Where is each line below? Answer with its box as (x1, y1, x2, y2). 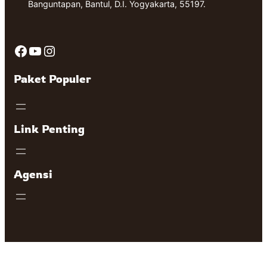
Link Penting (14, 122, 85, 136)
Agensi (14, 167, 52, 181)
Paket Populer (14, 72, 91, 86)
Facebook (13, 41, 21, 58)
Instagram (42, 41, 54, 58)
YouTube (27, 41, 36, 58)
